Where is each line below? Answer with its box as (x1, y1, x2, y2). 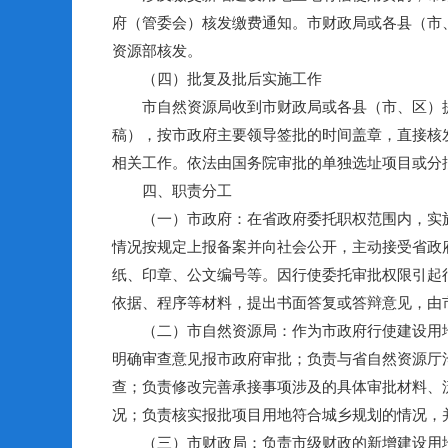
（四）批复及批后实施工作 (112, 70, 322, 87)
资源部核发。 (112, 42, 202, 59)
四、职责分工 (112, 182, 232, 199)
